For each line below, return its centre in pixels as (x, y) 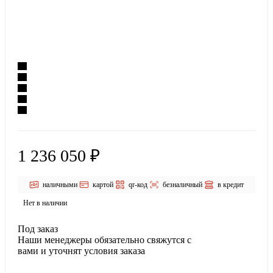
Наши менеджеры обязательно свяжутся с (105, 240)
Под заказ (38, 229)
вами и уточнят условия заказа (81, 251)
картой (103, 184)
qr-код (138, 184)
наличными (60, 184)
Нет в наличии (45, 203)
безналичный (183, 184)
